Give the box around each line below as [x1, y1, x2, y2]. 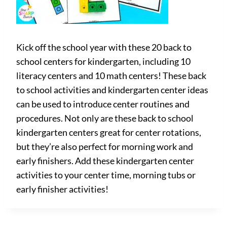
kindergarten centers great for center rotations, [16, 127, 201, 138]
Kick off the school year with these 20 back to [16, 42, 192, 53]
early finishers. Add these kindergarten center [16, 155, 194, 166]
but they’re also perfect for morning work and [16, 141, 193, 152]
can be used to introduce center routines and [16, 98, 190, 109]
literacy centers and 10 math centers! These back [16, 70, 206, 81]
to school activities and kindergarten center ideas [16, 84, 208, 95]
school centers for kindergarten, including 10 [16, 56, 191, 67]
